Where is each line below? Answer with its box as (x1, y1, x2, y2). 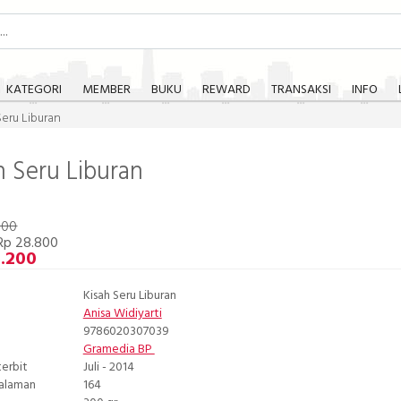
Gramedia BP (82, 339, 155, 361)
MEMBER (81, 80, 131, 100)
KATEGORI (5, 80, 62, 100)
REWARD (201, 80, 251, 100)
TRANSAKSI (270, 80, 331, 100)
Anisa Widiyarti (82, 303, 162, 325)
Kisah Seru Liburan (82, 286, 176, 307)
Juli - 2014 (82, 357, 134, 379)
